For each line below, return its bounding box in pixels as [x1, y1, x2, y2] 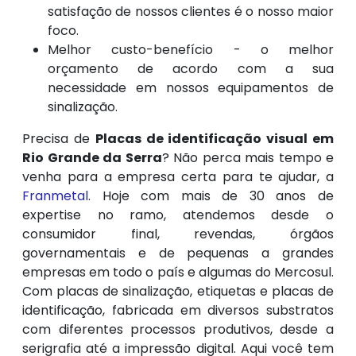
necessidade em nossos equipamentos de [48, 79, 334, 98]
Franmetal [22, 187, 88, 206]
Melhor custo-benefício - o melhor [48, 41, 334, 60]
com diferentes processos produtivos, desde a [22, 320, 334, 339]
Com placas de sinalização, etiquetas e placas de [22, 282, 334, 301]
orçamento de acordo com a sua [48, 60, 334, 79]
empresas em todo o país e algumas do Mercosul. [22, 263, 334, 282]
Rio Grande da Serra [22, 149, 162, 168]
